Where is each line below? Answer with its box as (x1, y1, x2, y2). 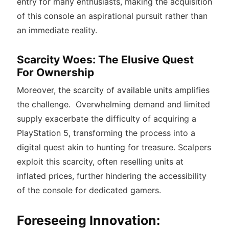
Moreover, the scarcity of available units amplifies (16, 85, 210, 96)
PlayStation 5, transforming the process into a (16, 128, 195, 139)
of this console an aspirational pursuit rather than (16, 11, 208, 21)
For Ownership (16, 66, 94, 79)
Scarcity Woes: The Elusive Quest (16, 53, 194, 66)
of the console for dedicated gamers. (16, 185, 161, 196)
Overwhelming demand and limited (75, 99, 210, 110)
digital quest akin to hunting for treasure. (16, 142, 178, 153)
